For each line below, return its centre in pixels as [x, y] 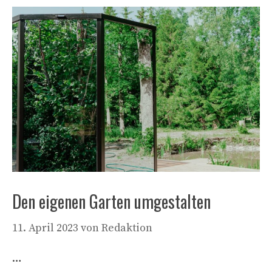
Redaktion [127, 228]
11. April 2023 [45, 228]
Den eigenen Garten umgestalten [111, 202]
